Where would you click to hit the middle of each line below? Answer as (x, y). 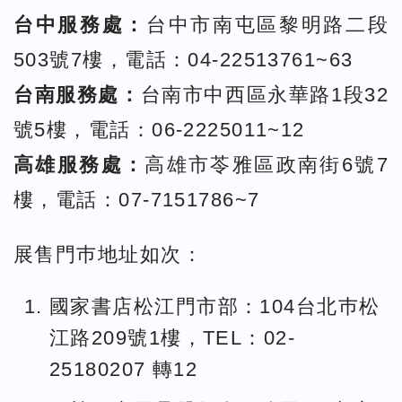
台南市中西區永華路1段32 (264, 94)
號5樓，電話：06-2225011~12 (159, 129)
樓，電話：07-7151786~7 (137, 199)
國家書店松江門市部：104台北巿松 (215, 307)
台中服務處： (80, 24)
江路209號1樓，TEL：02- (173, 338)
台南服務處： (77, 94)
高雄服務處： (79, 164)
